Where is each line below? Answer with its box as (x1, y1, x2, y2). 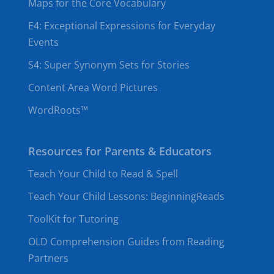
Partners (28, 251, 68, 265)
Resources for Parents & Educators (28, 144, 212, 158)
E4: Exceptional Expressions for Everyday (28, 19, 215, 32)
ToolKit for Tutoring (28, 212, 119, 226)
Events (28, 35, 59, 49)
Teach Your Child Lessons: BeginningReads (28, 190, 224, 203)
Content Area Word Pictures (28, 81, 158, 94)
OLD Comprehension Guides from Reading (28, 235, 224, 248)
